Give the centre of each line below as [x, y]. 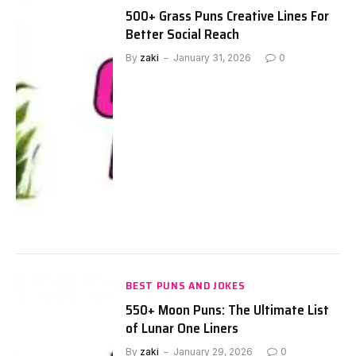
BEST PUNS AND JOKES [186, 285]
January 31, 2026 [213, 58]
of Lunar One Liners [182, 328]
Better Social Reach [183, 35]
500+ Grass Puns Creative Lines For [228, 16]
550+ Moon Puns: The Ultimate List [228, 310]
